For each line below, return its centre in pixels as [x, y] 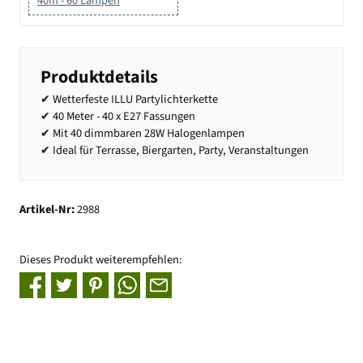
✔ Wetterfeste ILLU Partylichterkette [129, 99]
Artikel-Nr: [48, 210]
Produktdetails [99, 77]
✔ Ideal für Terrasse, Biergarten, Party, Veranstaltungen [175, 150]
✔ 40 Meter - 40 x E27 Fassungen [118, 116]
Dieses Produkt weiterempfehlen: [101, 259]
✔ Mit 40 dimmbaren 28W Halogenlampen [143, 133]
